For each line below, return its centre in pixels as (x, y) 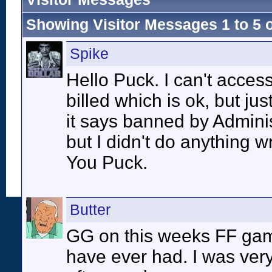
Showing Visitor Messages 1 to (139, 25)
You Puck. (107, 162)
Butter (90, 210)
